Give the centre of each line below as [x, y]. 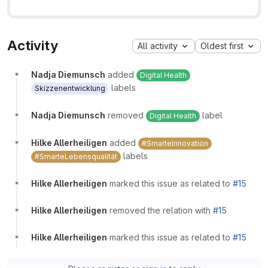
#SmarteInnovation [175, 144]
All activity [158, 45]
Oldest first [222, 45]
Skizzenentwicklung [70, 89]
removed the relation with [161, 211]
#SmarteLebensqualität [76, 157]
